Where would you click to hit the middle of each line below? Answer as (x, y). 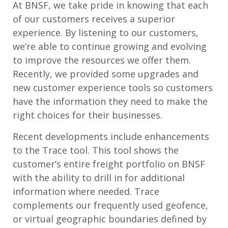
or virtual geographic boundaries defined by (110, 219)
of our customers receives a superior (94, 19)
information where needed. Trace (86, 192)
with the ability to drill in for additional (99, 178)
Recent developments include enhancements (111, 137)
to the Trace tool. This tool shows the (96, 150)
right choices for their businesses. (89, 115)
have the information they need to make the (110, 102)
